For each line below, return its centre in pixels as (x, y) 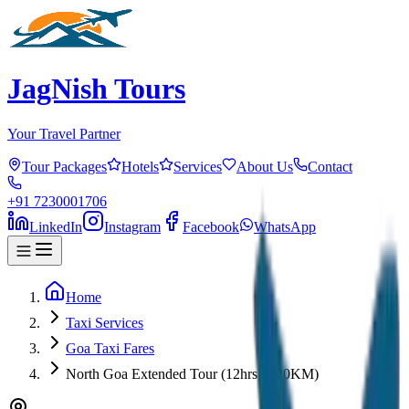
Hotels (140, 166)
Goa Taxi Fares (110, 348)
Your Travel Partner (64, 133)
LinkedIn (56, 226)
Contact (330, 166)
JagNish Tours (96, 89)
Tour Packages (64, 166)
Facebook (211, 226)
